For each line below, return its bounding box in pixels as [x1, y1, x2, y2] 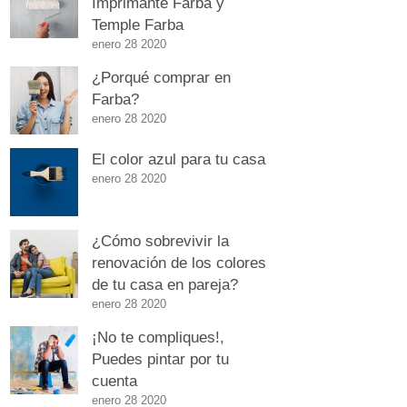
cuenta [92, 372, 137, 389]
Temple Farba [92, 15, 184, 33]
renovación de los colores [92, 253, 266, 271]
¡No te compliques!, [92, 328, 224, 345]
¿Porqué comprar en [92, 68, 231, 85]
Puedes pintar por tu [92, 350, 229, 367]
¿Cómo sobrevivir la [92, 232, 229, 249]
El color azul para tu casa [92, 150, 265, 167]
